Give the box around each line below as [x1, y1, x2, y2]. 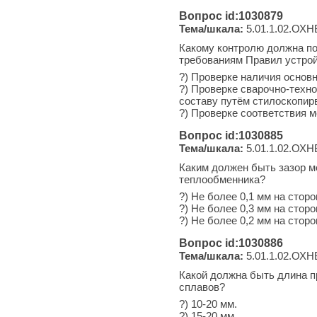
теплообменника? [179, 173, 265, 185]
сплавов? [179, 280, 225, 293]
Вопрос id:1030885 [179, 129, 283, 142]
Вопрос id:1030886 [179, 236, 283, 249]
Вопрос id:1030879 [179, 9, 283, 22]
